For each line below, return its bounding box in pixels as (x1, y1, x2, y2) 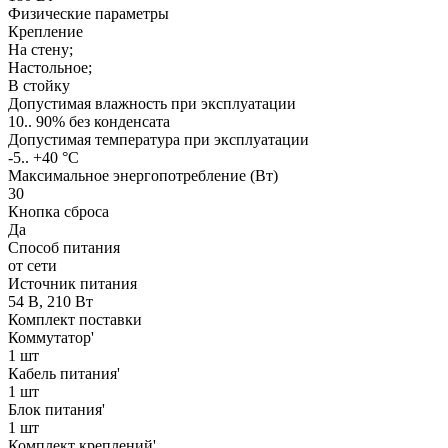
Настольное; (8, 58, 92, 76)
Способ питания (8, 238, 120, 256)
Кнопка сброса (8, 202, 109, 220)
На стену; (8, 40, 73, 58)
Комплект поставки (8, 310, 142, 328)
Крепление (8, 22, 83, 40)
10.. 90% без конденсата (8, 112, 170, 130)
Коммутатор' (8, 328, 94, 346)
